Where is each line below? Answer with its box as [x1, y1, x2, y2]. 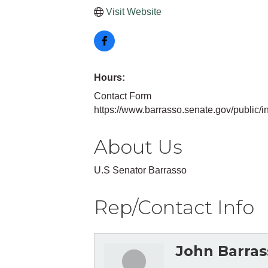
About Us [94, 135, 182, 159]
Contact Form [94, 91, 151, 101]
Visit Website [106, 7, 162, 17]
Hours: [94, 72, 125, 83]
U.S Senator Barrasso [94, 165, 187, 175]
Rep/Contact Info [94, 196, 254, 219]
